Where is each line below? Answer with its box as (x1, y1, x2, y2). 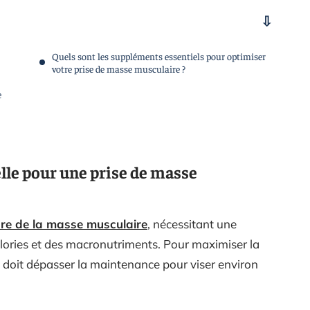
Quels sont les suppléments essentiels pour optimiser (52, 50, 266, 62)
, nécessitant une (147, 217, 237, 231)
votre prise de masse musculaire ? (52, 62, 185, 75)
